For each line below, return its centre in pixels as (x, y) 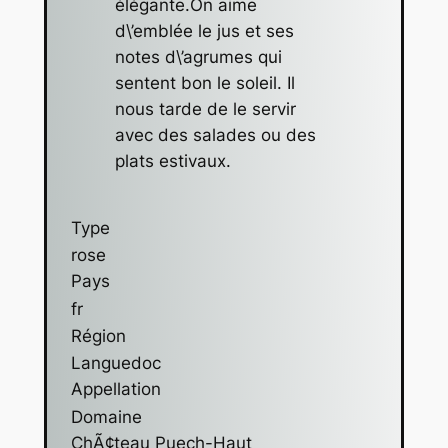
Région (98, 336)
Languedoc (115, 363)
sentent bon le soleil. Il (204, 83)
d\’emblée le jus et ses (204, 31)
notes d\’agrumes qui (198, 57)
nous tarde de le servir (205, 109)
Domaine (106, 417)
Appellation (115, 389)
